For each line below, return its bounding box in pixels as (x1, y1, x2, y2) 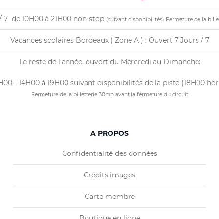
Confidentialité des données (62, 149, 157, 158)
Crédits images (84, 171, 135, 179)
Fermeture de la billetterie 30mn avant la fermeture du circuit (31, 91, 188, 98)
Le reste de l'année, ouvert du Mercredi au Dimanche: (19, 57, 200, 66)
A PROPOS (90, 129, 129, 138)
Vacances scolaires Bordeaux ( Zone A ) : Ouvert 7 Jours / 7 (10, 36, 209, 44)
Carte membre (84, 192, 135, 201)
